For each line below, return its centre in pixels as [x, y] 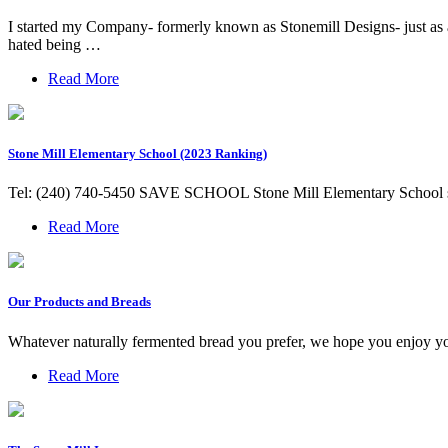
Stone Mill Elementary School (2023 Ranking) [137, 154]
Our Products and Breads [79, 302]
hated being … [54, 44]
